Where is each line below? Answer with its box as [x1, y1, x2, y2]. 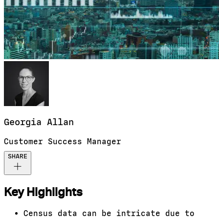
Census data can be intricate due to [23, 209, 195, 218]
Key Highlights [4, 185, 83, 199]
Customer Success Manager [4, 137, 121, 147]
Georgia [4, 117, 42, 128]
